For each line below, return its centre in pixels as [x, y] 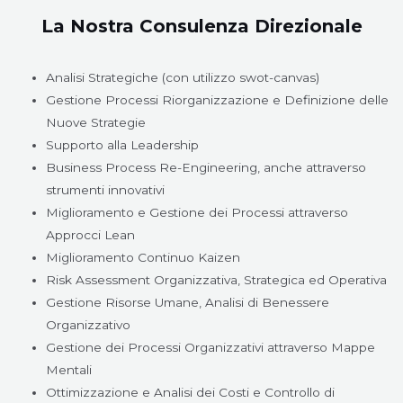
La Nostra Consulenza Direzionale [201, 26]
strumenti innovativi [106, 189]
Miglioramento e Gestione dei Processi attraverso [197, 212]
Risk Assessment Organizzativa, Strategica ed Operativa [217, 279]
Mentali [69, 369]
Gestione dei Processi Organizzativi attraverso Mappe [211, 347]
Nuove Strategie [96, 122]
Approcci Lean [91, 234]
